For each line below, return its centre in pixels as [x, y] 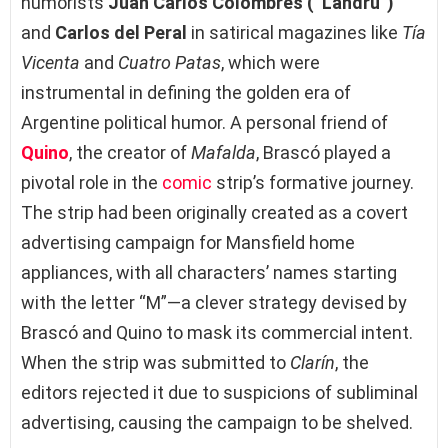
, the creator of [130, 152]
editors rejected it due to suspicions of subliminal [219, 392]
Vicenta [50, 62]
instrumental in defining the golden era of [186, 92]
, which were [270, 62]
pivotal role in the [91, 182]
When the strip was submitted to [155, 362]
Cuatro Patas [169, 62]
